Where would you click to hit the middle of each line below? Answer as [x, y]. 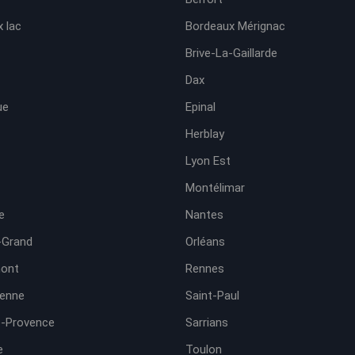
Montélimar [215, 188]
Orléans [205, 242]
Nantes [204, 215]
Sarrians [207, 323]
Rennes [205, 269]
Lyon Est [208, 161]
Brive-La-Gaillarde [231, 53]
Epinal [200, 107]
